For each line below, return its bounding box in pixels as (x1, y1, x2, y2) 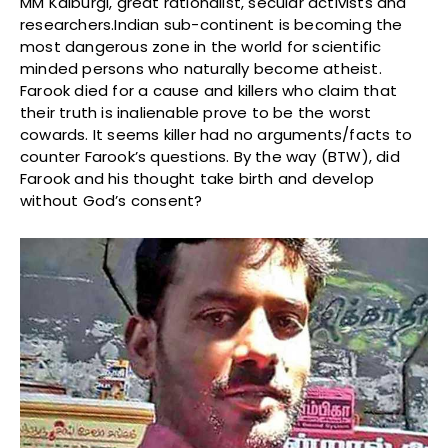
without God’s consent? (20, 190, 203, 212)
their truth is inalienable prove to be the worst (20, 102, 372, 124)
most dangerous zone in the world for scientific (20, 36, 382, 58)
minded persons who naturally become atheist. (20, 58, 382, 80)
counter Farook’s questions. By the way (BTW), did (20, 146, 400, 168)
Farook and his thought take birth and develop (20, 168, 375, 190)
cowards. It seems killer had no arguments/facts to (20, 124, 413, 146)
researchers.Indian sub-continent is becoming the (20, 14, 403, 36)
